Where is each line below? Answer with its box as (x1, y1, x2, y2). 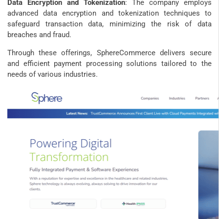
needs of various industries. (7, 69, 98, 79)
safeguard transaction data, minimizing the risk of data (7, 19, 212, 28)
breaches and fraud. (7, 30, 71, 39)
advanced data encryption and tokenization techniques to (7, 8, 212, 18)
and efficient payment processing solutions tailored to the (7, 59, 212, 68)
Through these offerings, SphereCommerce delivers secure (7, 48, 212, 57)
